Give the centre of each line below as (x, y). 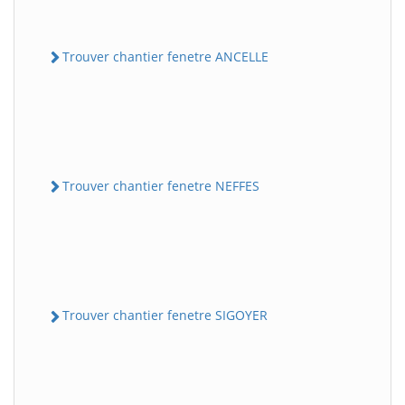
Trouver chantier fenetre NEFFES (161, 186)
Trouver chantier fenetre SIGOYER (165, 316)
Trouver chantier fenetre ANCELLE (165, 56)
